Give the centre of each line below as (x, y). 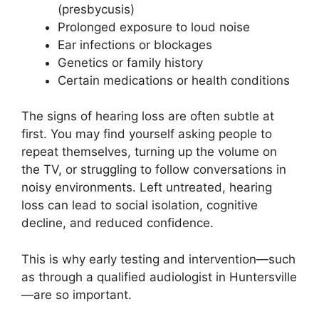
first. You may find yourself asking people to (147, 134)
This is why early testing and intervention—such (158, 259)
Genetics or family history (130, 62)
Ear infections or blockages (135, 45)
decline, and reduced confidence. (117, 223)
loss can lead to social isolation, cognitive (140, 205)
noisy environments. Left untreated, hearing (147, 188)
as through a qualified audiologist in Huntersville (159, 277)
